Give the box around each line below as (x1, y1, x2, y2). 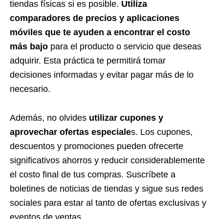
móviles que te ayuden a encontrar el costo (10, 27, 190, 38)
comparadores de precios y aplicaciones (10, 13, 179, 23)
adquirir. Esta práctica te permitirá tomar (10, 56, 166, 66)
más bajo (10, 42, 50, 52)
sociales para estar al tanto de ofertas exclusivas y (10, 198, 206, 208)
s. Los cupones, (131, 127, 193, 137)
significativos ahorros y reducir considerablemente (10, 155, 205, 166)
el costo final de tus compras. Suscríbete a (10, 170, 175, 180)
